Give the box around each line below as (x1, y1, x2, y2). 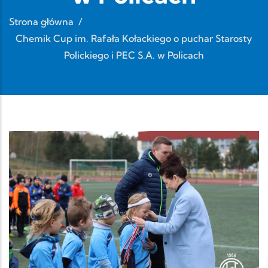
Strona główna (9, 15, 74, 28)
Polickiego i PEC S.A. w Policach (64, 48, 204, 61)
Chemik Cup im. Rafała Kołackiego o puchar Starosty (16, 32, 252, 44)
